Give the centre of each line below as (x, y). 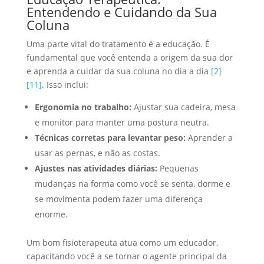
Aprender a (209, 137)
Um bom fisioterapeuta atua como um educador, (122, 242)
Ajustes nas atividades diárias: (96, 168)
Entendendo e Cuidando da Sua (121, 11)
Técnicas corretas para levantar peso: (110, 137)
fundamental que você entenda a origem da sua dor (129, 57)
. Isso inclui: (65, 84)
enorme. (51, 214)
